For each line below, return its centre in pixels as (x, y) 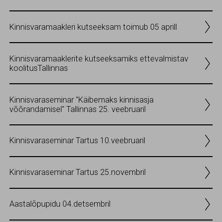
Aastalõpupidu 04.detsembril (60, 204)
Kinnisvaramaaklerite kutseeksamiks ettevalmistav (99, 58)
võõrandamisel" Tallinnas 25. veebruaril (78, 109)
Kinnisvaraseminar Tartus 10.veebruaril (77, 141)
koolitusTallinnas (39, 68)
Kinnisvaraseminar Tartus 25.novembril (78, 172)
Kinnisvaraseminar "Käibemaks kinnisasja (82, 100)
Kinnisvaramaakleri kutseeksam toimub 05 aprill (93, 27)
